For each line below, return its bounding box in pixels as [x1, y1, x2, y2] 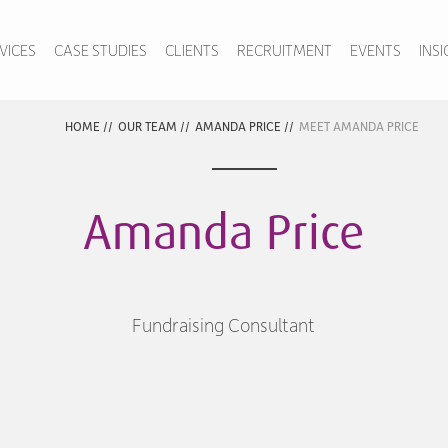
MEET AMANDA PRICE [298, 118, 419, 134]
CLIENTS [164, 40, 219, 60]
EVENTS [349, 40, 401, 60]
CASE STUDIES [53, 40, 147, 60]
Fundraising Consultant [132, 312, 316, 337]
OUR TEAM [117, 118, 177, 134]
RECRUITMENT [236, 40, 332, 60]
